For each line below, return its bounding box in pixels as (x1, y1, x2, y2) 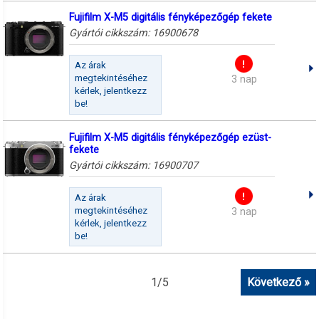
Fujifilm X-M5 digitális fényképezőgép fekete (68, 11, 272, 24)
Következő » (246, 275, 310, 289)
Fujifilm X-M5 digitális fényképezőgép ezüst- (68, 132, 271, 145)
